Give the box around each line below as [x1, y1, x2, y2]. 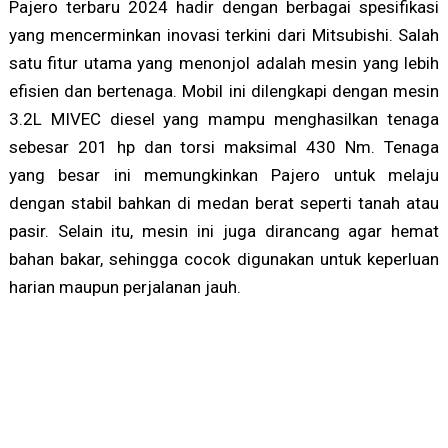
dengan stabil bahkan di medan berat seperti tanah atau [8, 193, 440, 214]
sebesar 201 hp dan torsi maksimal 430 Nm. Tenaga [8, 137, 440, 158]
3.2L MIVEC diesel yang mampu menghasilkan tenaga [8, 109, 440, 130]
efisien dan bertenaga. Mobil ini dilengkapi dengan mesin [8, 81, 440, 102]
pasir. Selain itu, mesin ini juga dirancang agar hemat [8, 221, 440, 242]
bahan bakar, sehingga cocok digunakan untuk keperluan [8, 249, 440, 270]
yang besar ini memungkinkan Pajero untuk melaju [8, 165, 440, 186]
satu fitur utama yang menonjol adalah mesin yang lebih [8, 53, 440, 74]
